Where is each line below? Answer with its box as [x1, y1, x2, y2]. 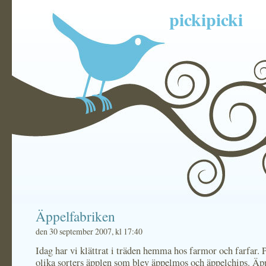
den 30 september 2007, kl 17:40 [36, 226, 142, 237]
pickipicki [169, 6, 243, 32]
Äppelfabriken [36, 207, 115, 226]
